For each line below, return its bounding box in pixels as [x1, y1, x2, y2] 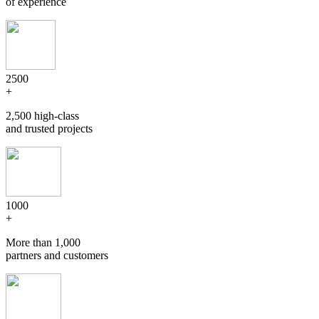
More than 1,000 [6, 236, 80, 249]
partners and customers [6, 249, 108, 261]
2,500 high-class [6, 109, 79, 122]
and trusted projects [6, 122, 93, 135]
